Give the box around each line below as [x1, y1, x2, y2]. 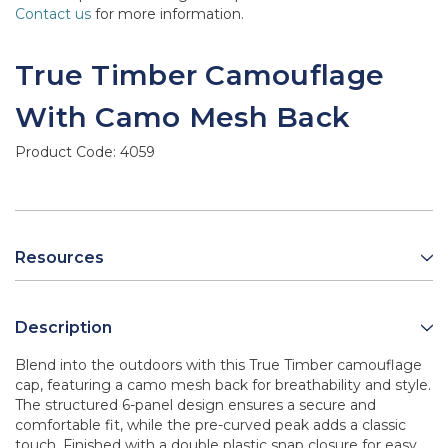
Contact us [15, 5, 91, 24]
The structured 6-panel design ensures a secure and [15, 396, 376, 415]
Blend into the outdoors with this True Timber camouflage [15, 356, 422, 375]
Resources [15, 248, 104, 268]
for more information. [91, 5, 244, 24]
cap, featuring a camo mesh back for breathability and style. [15, 376, 431, 395]
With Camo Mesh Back [15, 100, 351, 135]
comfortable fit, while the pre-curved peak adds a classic [15, 416, 406, 435]
